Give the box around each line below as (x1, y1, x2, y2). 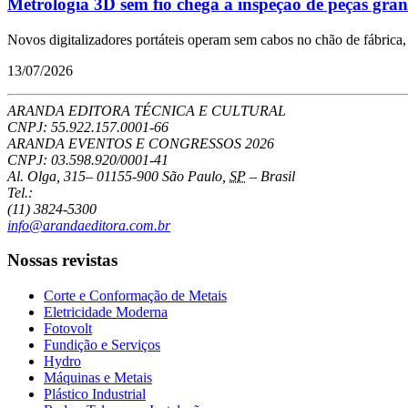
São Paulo (162, 168, 222, 184)
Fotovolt (44, 321, 92, 337)
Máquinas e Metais (44, 370, 152, 386)
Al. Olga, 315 (7, 168, 86, 184)
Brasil (260, 168, 295, 184)
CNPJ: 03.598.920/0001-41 (7, 151, 168, 168)
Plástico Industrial (44, 386, 146, 403)
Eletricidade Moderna (44, 304, 168, 321)
